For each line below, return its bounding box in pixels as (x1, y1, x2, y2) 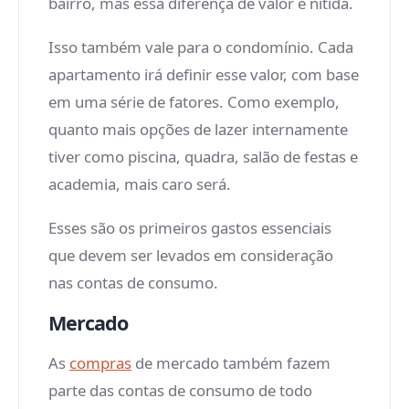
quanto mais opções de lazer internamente (48, 119, 348, 140)
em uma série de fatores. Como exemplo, (48, 91, 340, 112)
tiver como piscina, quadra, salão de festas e (48, 146, 358, 167)
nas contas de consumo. (48, 272, 218, 293)
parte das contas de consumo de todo (48, 380, 312, 401)
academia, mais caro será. (48, 173, 231, 194)
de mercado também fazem (131, 352, 330, 373)
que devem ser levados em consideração (48, 245, 333, 266)
